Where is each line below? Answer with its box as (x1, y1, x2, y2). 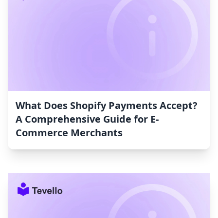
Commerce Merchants (16, 126, 123, 140)
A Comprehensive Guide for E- (16, 112, 159, 126)
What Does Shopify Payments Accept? (16, 99, 198, 112)
